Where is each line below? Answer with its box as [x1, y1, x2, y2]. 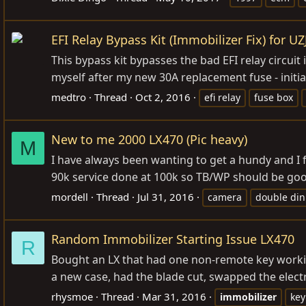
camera [208, 191, 242, 204]
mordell [51, 190, 88, 204]
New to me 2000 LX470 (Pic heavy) [51, 131, 247, 148]
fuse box [254, 91, 293, 105]
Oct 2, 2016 [135, 90, 191, 105]
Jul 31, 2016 [137, 190, 194, 204]
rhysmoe [51, 290, 93, 304]
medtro [51, 90, 86, 105]
